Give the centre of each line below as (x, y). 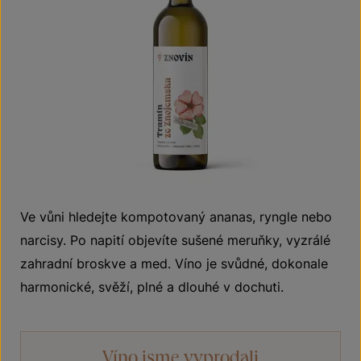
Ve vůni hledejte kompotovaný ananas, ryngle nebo (176, 217)
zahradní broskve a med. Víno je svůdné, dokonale (174, 263)
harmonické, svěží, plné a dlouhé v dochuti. (152, 287)
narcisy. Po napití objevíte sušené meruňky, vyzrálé (175, 240)
